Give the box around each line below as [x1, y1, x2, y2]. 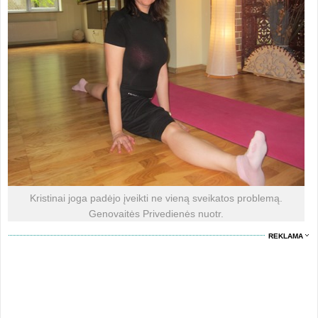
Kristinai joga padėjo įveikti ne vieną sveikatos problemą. [29, 192, 283, 204]
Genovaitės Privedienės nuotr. [88, 208, 224, 219]
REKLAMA [268, 232, 304, 240]
